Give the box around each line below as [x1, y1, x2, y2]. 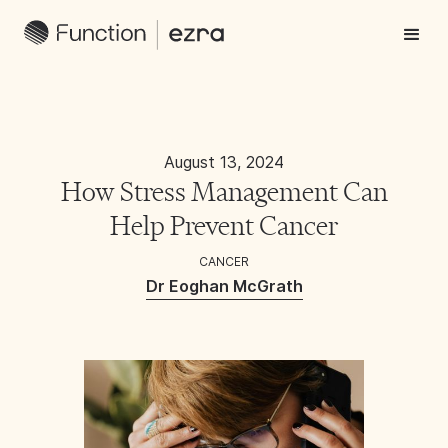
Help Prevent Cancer [110, 210, 338, 242]
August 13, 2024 [164, 152, 284, 172]
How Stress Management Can [60, 176, 388, 208]
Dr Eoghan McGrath [145, 276, 303, 296]
